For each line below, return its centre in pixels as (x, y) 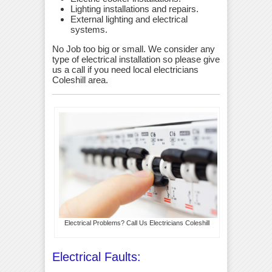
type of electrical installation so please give (136, 59)
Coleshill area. (80, 80)
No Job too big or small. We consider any (134, 49)
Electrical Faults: (97, 257)
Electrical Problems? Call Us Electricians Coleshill (137, 223)
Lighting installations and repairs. (134, 8)
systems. (89, 29)
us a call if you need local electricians (125, 69)
